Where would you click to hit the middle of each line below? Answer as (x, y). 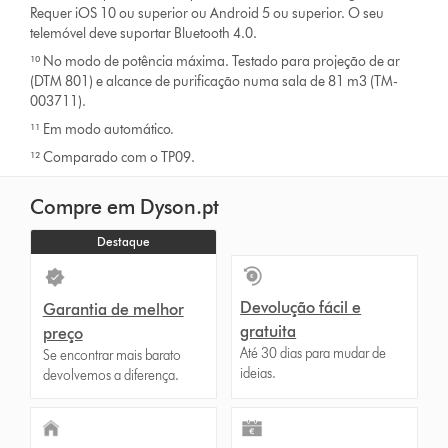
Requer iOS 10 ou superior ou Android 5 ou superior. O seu (207, 13)
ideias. (258, 373)
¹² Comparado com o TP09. (113, 157)
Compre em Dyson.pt (124, 206)
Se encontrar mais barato (111, 355)
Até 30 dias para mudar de (313, 353)
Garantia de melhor (113, 309)
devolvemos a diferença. (110, 375)
